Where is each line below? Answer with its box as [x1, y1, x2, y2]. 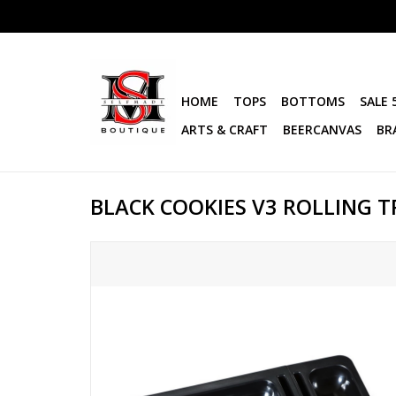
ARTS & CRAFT [181, 121, 268, 138]
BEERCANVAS [283, 121, 362, 138]
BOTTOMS [281, 93, 345, 110]
